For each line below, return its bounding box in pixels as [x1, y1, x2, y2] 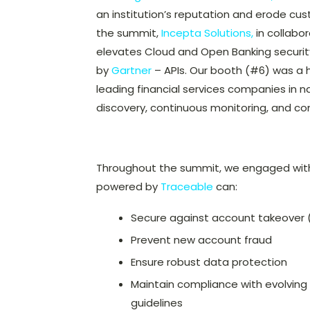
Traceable [160, 179, 213, 194]
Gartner [111, 63, 154, 78]
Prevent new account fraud [130, 232, 272, 248]
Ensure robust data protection [130, 255, 287, 270]
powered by [95, 179, 161, 194]
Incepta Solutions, [158, 26, 253, 41]
